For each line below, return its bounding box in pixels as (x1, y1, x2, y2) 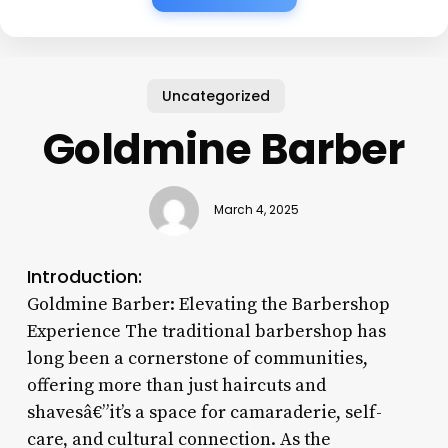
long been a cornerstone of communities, (26, 346, 368, 370)
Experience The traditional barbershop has (26, 319, 386, 343)
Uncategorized (162, 85, 271, 106)
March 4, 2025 (213, 202, 299, 219)
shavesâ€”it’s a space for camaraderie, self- (26, 400, 382, 424)
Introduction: (26, 263, 142, 289)
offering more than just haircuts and (26, 373, 326, 397)
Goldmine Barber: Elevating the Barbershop (26, 292, 390, 316)
